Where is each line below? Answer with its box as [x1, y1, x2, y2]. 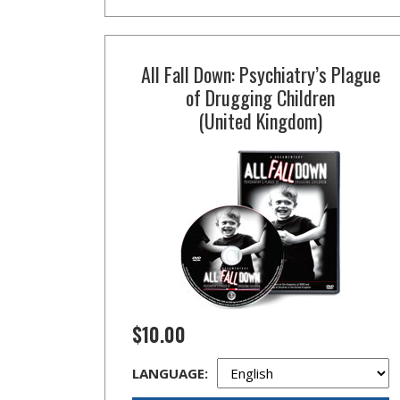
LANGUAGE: [132, 364, 208, 382]
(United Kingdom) [198, 106, 323, 135]
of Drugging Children [186, 83, 336, 112]
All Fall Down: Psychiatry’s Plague [140, 60, 380, 88]
